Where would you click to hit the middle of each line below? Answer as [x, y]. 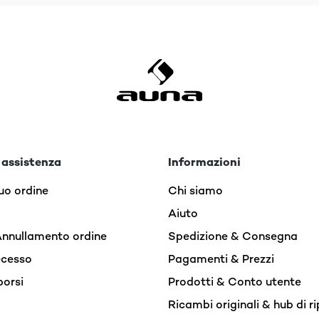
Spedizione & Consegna [233, 236]
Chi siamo [195, 190]
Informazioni [204, 162]
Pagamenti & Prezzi [221, 259]
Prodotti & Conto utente [235, 282]
